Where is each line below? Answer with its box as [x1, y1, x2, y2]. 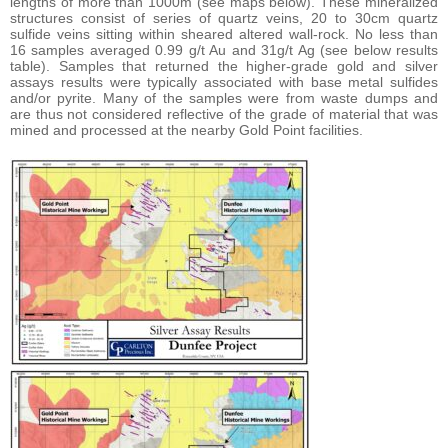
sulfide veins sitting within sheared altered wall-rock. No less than [10, 25, 438, 42]
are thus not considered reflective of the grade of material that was [10, 105, 438, 122]
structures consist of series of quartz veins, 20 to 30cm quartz [10, 9, 438, 26]
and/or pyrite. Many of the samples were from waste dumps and [10, 89, 438, 106]
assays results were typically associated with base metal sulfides [10, 73, 438, 90]
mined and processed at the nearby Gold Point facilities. [10, 121, 363, 138]
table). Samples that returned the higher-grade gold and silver [10, 57, 438, 74]
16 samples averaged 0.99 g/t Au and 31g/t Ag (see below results [10, 41, 438, 58]
